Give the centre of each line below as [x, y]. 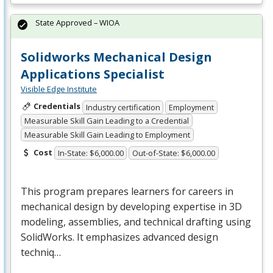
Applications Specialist [93, 74]
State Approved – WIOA [77, 22]
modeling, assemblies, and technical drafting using [136, 222]
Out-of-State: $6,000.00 [174, 153]
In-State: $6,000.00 [90, 153]
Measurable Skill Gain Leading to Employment [107, 134]
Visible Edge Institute [59, 89]
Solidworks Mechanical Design [116, 57]
